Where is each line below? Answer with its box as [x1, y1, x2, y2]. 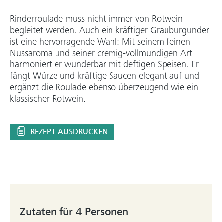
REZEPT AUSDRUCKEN [28, 127, 108, 136]
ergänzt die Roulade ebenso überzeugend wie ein [10, 83, 198, 93]
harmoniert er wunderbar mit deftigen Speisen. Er [10, 60, 199, 70]
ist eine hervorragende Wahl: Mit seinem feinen [10, 38, 190, 47]
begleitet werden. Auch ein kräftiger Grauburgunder [10, 26, 209, 36]
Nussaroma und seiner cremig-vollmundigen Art [10, 49, 192, 58]
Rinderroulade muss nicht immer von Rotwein [10, 15, 183, 24]
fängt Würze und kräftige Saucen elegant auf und [10, 72, 199, 81]
